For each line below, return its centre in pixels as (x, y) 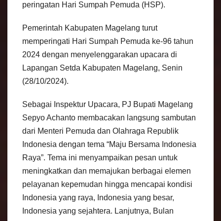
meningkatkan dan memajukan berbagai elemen (107, 171)
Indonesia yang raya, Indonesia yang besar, (98, 198)
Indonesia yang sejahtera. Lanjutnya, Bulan (98, 211)
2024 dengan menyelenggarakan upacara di (100, 55)
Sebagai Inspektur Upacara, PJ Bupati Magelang (108, 105)
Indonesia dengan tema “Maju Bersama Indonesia (109, 145)
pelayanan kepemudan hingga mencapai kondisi (107, 184)
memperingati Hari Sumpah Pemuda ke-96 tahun (108, 41)
